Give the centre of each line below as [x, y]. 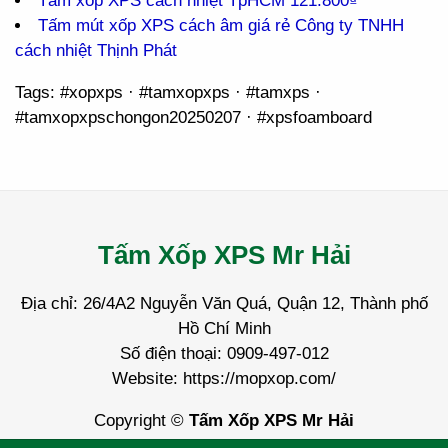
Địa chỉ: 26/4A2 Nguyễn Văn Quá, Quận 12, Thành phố [224, 303]
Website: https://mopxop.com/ [224, 378]
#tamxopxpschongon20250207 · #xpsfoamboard [193, 117]
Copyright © [141, 420]
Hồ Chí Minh [224, 328]
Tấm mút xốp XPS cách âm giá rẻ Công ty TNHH [221, 25]
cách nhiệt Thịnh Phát [96, 50]
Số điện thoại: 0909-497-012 [224, 353]
